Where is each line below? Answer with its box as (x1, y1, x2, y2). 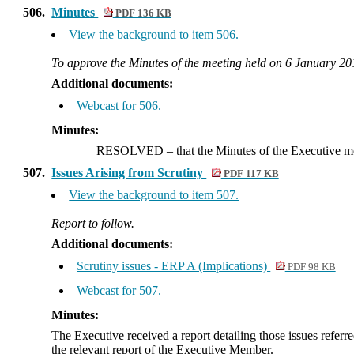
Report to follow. (51, 217, 135, 230)
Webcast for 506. (77, 99, 162, 112)
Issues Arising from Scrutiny (51, 166, 207, 179)
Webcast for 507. (77, 284, 162, 297)
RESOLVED (96, 144, 164, 157)
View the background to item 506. (69, 28, 239, 41)
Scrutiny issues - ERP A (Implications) (77, 259, 271, 273)
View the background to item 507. (69, 188, 239, 201)
